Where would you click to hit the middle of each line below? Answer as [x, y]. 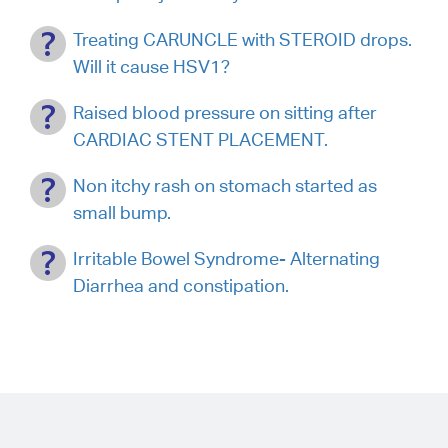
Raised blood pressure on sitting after [225, 112]
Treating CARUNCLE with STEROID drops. [242, 39]
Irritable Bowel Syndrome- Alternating [226, 258]
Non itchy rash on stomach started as [225, 185]
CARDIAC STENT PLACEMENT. [200, 139]
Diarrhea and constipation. [181, 285]
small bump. [122, 212]
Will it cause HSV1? [151, 66]
